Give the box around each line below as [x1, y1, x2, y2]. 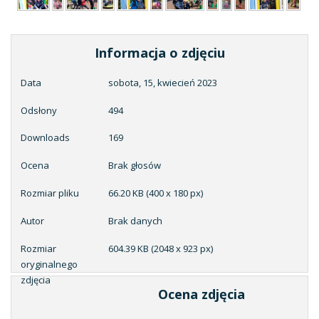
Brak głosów [108, 159, 164, 172]
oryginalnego [20, 257, 78, 271]
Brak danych [108, 214, 163, 228]
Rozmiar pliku [20, 187, 79, 200]
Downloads [20, 131, 70, 145]
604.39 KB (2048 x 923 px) [108, 241, 214, 255]
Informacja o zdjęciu [94, 43, 225, 61]
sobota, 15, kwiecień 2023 [108, 75, 218, 89]
